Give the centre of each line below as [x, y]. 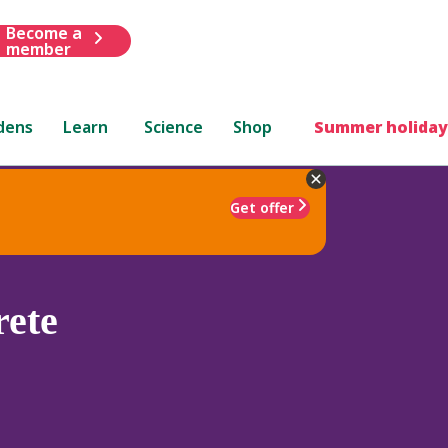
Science [174, 126]
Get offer [262, 207]
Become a [43, 32]
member [38, 48]
